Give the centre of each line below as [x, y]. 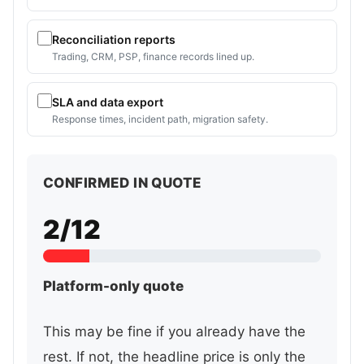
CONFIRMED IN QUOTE [123, 183]
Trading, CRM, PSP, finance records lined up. [153, 57]
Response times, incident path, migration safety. [160, 119]
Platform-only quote [113, 286]
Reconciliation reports [114, 40]
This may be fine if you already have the [174, 332]
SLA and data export [108, 102]
